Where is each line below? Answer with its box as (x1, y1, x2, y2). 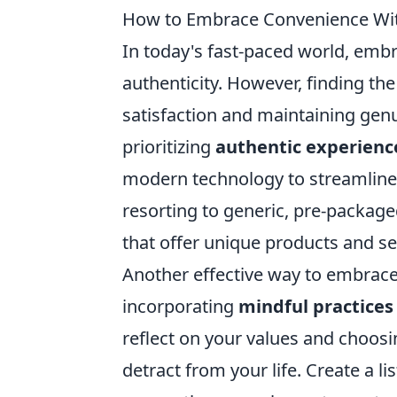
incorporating (122, 294, 238, 318)
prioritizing (122, 135, 215, 159)
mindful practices (238, 294, 393, 318)
